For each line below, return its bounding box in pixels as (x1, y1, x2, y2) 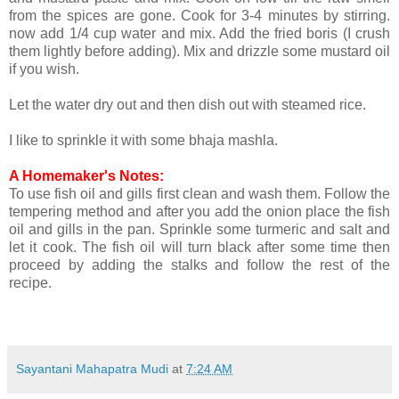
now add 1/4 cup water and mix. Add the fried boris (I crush (9, 26, 390, 42)
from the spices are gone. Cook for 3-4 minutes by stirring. (9, 8, 390, 24)
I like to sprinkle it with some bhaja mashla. (9, 133, 278, 149)
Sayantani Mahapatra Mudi (16, 362, 168, 377)
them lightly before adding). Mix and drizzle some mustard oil (9, 44, 390, 60)
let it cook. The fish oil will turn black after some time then (9, 240, 390, 256)
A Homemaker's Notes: (9, 168, 164, 184)
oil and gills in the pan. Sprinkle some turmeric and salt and (9, 222, 390, 238)
